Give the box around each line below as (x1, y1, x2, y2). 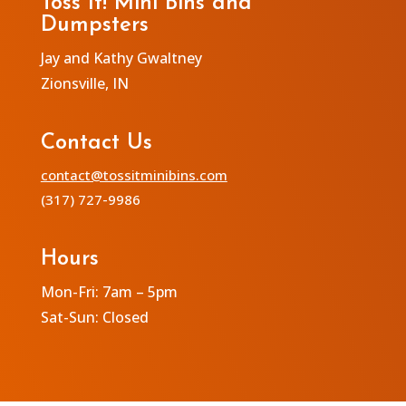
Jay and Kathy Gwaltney (40, 47, 202, 68)
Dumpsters (40, 14, 149, 36)
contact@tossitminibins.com (40, 165, 227, 184)
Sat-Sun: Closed (40, 306, 149, 327)
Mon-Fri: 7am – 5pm (40, 281, 178, 302)
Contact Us (40, 131, 152, 154)
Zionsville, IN (40, 72, 129, 93)
